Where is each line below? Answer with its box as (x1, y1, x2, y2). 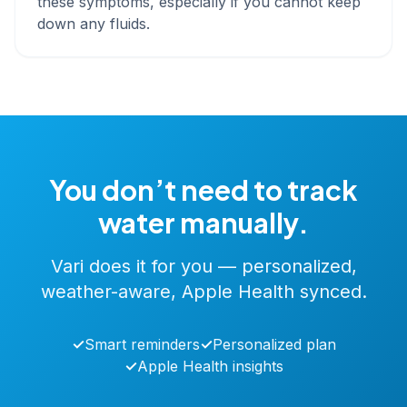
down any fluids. (37, 15, 150, 33)
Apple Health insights (136, 357, 283, 375)
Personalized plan (212, 335, 336, 353)
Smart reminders (84, 335, 200, 353)
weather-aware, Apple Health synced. (40, 281, 367, 303)
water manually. (98, 205, 309, 240)
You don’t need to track (49, 173, 358, 207)
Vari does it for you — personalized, (50, 255, 357, 277)
